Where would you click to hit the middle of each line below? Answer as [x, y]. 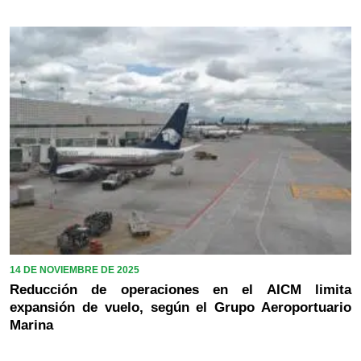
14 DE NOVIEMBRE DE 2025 [75, 270]
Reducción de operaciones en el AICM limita [180, 289]
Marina [31, 325]
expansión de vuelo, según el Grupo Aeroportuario [180, 307]
